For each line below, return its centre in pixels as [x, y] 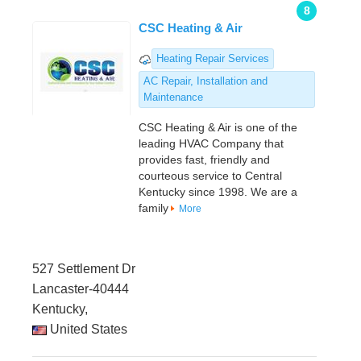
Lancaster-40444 [81, 289]
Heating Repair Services [213, 59]
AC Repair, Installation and [205, 81]
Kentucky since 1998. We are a [218, 192]
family [154, 208]
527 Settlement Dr [84, 269]
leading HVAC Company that [211, 144]
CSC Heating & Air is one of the [218, 128]
